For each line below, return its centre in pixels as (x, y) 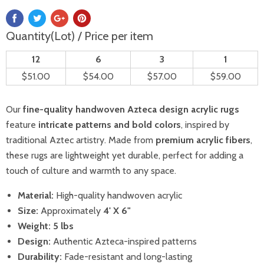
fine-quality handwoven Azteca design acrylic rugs (131, 109)
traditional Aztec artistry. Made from (81, 140)
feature (22, 125)
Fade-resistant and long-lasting (127, 257)
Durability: (40, 257)
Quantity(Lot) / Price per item (80, 36)
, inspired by (205, 125)
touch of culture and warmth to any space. (91, 171)
